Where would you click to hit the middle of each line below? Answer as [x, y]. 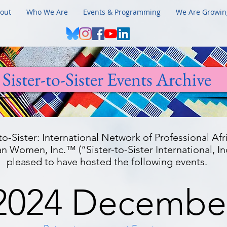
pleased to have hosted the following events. [107, 162]
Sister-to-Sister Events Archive [107, 79]
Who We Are [47, 12]
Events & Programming [122, 12]
